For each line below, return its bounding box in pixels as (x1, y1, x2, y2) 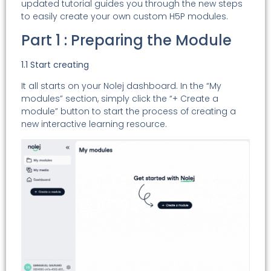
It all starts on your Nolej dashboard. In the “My (21, 80, 221, 93)
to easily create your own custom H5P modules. (21, 10, 228, 23)
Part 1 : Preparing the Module (21, 30, 232, 50)
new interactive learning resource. (21, 118, 167, 131)
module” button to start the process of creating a (21, 105, 236, 118)
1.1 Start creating (21, 58, 89, 71)
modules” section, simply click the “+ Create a (21, 93, 218, 105)
